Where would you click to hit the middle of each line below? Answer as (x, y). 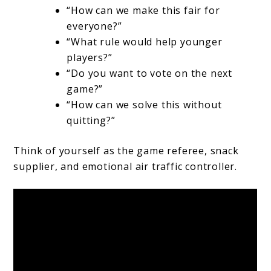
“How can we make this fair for (143, 11)
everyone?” (94, 26)
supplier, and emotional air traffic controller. (126, 167)
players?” (90, 58)
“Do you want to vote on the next (150, 73)
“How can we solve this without (144, 105)
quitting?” (91, 121)
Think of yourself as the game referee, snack (126, 151)
